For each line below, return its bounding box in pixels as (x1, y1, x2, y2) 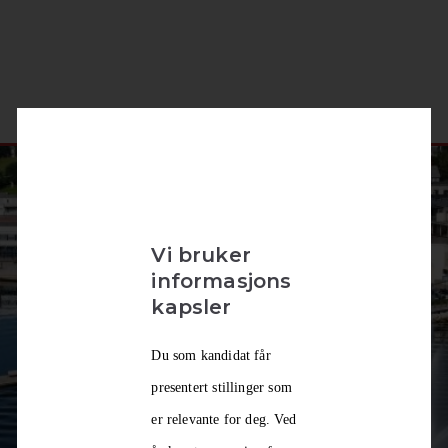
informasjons (151, 268, 292, 293)
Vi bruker (151, 242, 252, 267)
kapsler (151, 294, 232, 319)
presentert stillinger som (151, 379, 292, 395)
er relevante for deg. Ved (151, 411, 296, 427)
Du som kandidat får (151, 347, 271, 363)
